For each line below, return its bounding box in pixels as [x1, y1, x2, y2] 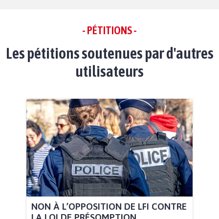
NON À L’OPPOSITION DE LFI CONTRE [31, 200, 187, 212]
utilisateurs [75, 62, 144, 81]
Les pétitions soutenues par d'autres [5, 44, 214, 63]
